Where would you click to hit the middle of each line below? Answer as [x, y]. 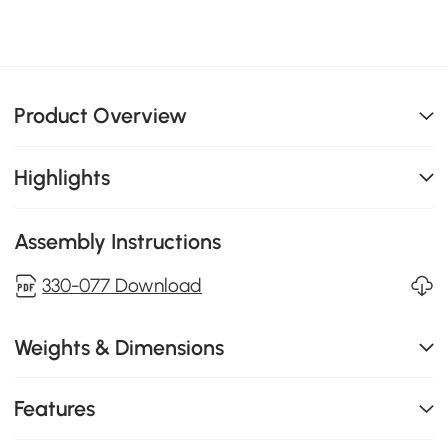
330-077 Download [122, 285]
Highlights [62, 177]
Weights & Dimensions [119, 347]
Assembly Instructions [118, 241]
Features [55, 409]
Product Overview [101, 116]
